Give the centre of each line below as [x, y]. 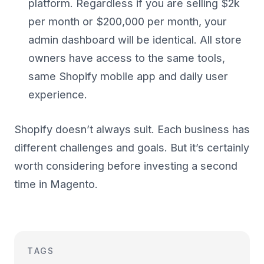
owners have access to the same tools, [127, 58]
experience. [58, 95]
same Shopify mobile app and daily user [128, 77]
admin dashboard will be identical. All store [135, 40]
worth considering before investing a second [126, 166]
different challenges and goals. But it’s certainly [132, 148]
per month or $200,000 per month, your [128, 22]
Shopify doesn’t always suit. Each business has [132, 130]
